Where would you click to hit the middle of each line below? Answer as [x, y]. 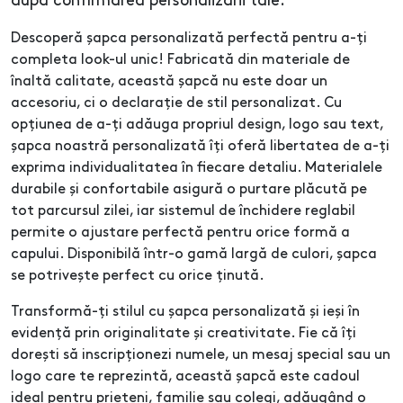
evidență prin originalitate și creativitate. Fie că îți [184, 334]
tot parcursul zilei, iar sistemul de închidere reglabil [183, 211]
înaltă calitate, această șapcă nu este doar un [169, 82]
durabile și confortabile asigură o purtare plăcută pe [189, 190]
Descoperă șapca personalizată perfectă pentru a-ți [189, 39]
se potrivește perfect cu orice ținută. [138, 276]
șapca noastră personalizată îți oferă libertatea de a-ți [200, 147]
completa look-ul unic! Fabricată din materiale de [180, 60]
